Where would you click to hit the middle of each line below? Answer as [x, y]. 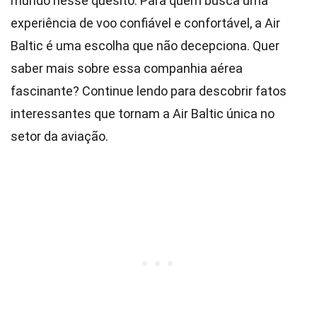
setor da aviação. [59, 136]
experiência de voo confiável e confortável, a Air [145, 23]
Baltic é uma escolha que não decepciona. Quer [145, 46]
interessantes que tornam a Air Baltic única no [143, 114]
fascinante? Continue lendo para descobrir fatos [149, 91]
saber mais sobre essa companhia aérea [127, 68]
